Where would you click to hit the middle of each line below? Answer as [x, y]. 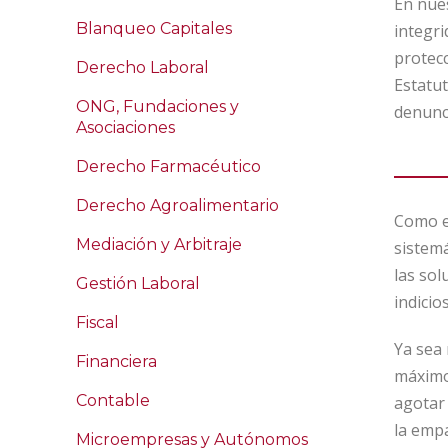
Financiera [116, 361]
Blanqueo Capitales [154, 28]
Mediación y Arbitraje [159, 244]
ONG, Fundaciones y [157, 106]
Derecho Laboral [142, 67]
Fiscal [97, 322]
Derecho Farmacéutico [168, 166]
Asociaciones [125, 127]
